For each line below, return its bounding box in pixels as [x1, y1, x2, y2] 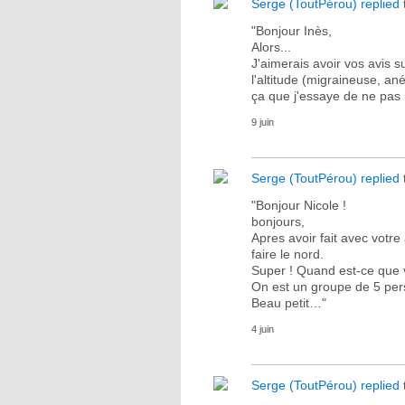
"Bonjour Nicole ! [251, 198, 346, 212]
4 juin [251, 324, 274, 334]
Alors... [251, 40, 291, 54]
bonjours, [251, 214, 305, 229]
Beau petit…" [251, 296, 326, 310]
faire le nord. [251, 247, 324, 261]
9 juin [251, 117, 274, 127]
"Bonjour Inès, [251, 24, 332, 38]
